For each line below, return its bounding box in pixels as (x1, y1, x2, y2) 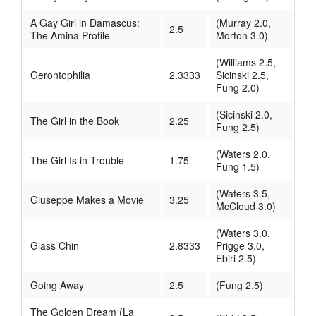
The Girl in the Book (30, 114, 119, 128)
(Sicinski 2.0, (216, 107, 272, 122)
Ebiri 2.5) (216, 251, 256, 266)
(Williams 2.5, (216, 55, 276, 70)
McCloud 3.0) (216, 199, 276, 214)
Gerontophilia (30, 68, 90, 83)
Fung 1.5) (216, 159, 260, 174)
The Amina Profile (30, 28, 110, 43)
